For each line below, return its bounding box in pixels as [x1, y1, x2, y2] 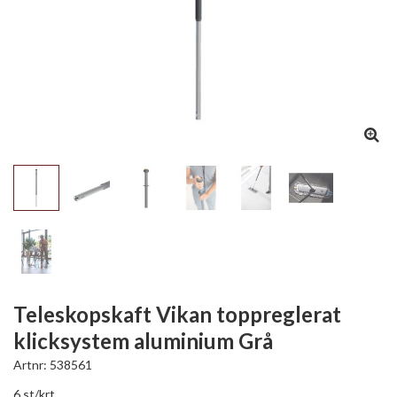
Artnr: [13, 357, 50, 372]
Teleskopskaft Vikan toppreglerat [13, 301, 341, 327]
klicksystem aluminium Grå [13, 328, 273, 354]
